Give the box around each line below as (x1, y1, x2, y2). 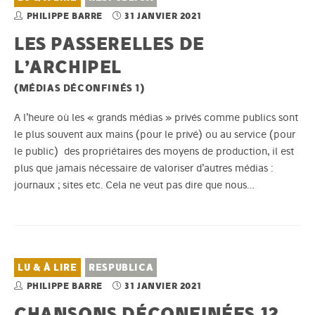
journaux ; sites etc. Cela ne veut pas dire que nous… (14, 179, 255, 192)
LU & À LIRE (18, 262, 77, 274)
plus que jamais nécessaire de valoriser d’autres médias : (14, 162, 273, 175)
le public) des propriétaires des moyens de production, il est (14, 145, 294, 158)
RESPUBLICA (89, 262, 154, 274)
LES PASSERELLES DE (14, 32, 205, 55)
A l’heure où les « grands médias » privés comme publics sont (14, 111, 298, 124)
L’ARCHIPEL (14, 56, 122, 78)
